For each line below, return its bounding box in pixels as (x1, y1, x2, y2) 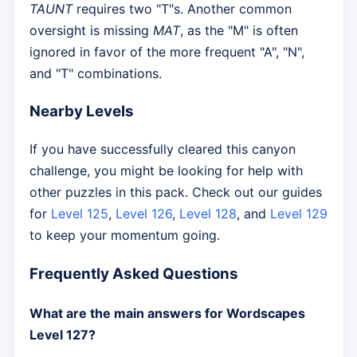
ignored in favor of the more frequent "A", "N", (29, 43, 304, 60)
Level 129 (270, 206, 328, 222)
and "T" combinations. (29, 65, 162, 81)
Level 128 (179, 206, 237, 222)
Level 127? (29, 327, 96, 343)
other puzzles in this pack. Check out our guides (29, 184, 322, 201)
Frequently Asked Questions (29, 264, 238, 283)
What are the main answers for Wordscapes (29, 305, 305, 322)
